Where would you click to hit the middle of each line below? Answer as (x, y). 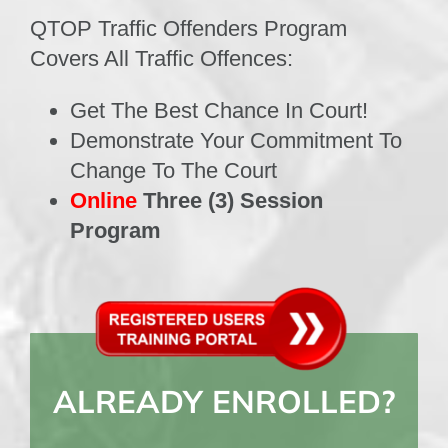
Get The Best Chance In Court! (218, 110)
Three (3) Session (229, 200)
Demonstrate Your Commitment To (235, 140)
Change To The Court (173, 170)
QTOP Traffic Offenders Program (188, 28)
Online (103, 200)
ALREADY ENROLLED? (224, 400)
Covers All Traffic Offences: (161, 58)
